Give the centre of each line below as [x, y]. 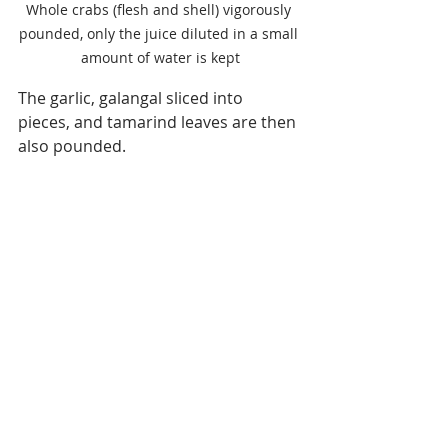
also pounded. [72, 145]
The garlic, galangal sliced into [132, 97]
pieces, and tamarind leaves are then [159, 121]
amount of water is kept [160, 57]
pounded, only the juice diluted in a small [160, 33]
